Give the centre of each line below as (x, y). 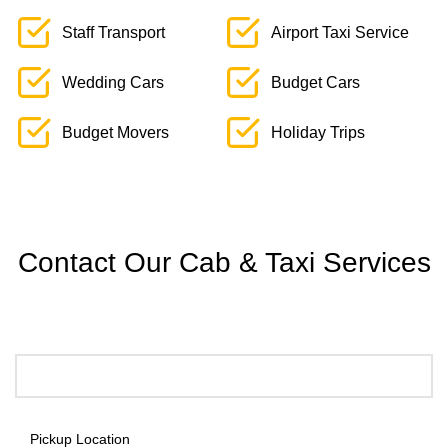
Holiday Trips (318, 133)
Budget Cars (315, 83)
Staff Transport (113, 33)
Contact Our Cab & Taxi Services (224, 263)
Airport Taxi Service (340, 33)
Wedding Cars (113, 83)
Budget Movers (115, 133)
